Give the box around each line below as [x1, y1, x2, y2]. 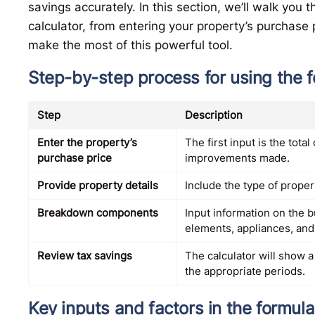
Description [185, 108, 243, 122]
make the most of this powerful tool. [28, 38, 233, 53]
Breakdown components [37, 206, 158, 220]
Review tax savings [37, 249, 132, 263]
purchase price [37, 151, 112, 165]
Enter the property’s [37, 136, 137, 150]
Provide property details [37, 179, 158, 193]
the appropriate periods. [185, 264, 305, 278]
